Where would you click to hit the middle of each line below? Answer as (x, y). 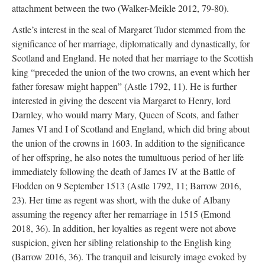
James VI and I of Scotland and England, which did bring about (131, 129)
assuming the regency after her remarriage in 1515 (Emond (121, 214)
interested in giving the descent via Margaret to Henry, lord (121, 100)
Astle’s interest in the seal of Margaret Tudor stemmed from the (129, 29)
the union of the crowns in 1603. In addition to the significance (128, 143)
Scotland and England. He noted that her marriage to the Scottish (132, 58)
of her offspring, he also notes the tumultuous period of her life (128, 157)
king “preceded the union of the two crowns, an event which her (131, 72)
